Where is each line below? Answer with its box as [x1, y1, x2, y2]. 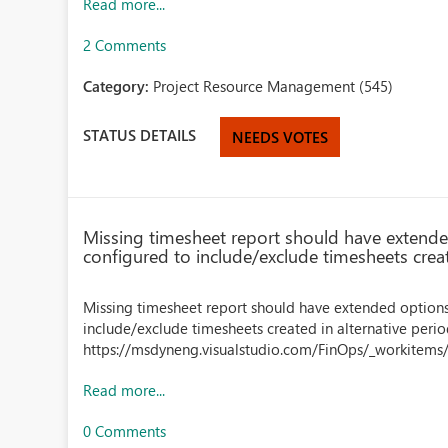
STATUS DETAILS [83, 124, 197, 145]
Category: [83, 76, 154, 96]
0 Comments [83, 421, 167, 441]
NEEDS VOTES [232, 127, 329, 147]
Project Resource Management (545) [153, 76, 394, 96]
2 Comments [83, 35, 167, 55]
